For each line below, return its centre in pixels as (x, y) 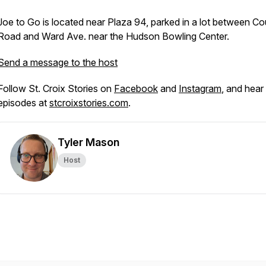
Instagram (200, 88)
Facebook (136, 88)
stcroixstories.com (89, 103)
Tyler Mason (88, 142)
